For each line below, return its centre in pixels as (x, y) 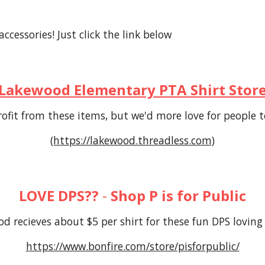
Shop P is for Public (178, 195)
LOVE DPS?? (59, 195)
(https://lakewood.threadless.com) (132, 140)
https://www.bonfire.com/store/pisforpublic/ (132, 246)
